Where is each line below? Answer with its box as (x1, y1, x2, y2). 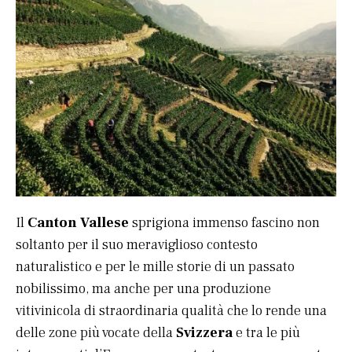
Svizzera (176, 324, 233, 343)
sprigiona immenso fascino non (129, 214, 320, 233)
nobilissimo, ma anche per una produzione (16, 280, 271, 299)
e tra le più (233, 324, 300, 343)
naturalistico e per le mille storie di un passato (16, 258, 295, 277)
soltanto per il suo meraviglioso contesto (16, 236, 258, 255)
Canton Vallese (27, 214, 129, 233)
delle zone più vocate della (16, 324, 176, 343)
